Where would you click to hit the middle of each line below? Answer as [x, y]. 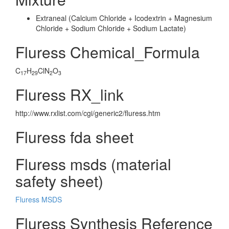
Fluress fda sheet [74, 137]
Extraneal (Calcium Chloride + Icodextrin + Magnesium [124, 18]
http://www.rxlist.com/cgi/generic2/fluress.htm [88, 113]
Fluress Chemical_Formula [108, 52]
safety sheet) [59, 181]
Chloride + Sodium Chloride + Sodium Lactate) [111, 28]
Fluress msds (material [93, 164]
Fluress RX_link [70, 94]
